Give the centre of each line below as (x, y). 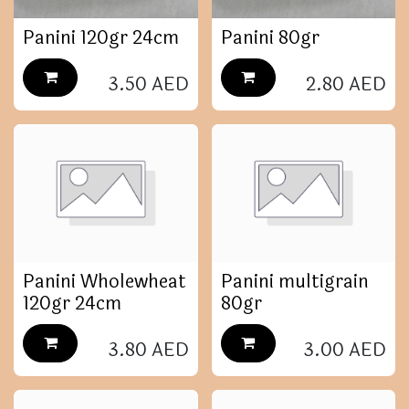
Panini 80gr (270, 38)
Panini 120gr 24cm (101, 38)
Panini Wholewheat (105, 282)
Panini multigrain (294, 282)
